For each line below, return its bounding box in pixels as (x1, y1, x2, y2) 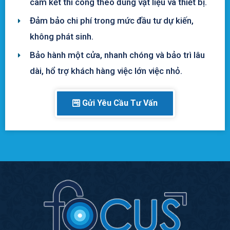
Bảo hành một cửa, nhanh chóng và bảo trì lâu (29, 50, 205, 61)
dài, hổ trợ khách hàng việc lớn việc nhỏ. (29, 66, 182, 76)
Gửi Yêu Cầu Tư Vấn (82, 98, 158, 108)
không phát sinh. (29, 31, 93, 42)
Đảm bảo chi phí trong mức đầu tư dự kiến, (29, 15, 194, 26)
